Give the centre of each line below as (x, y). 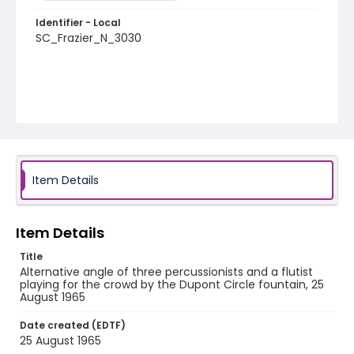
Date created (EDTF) (73, 325)
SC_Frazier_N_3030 (88, 38)
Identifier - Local (78, 23)
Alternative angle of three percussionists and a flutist (166, 272)
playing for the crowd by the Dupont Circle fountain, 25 (172, 284)
